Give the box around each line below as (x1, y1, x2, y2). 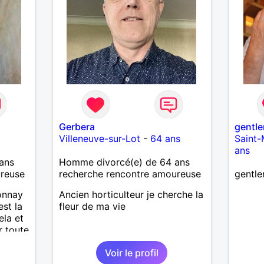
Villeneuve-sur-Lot (58, 132, 140, 144)
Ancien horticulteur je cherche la (58, 188, 203, 200)
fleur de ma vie (58, 200, 126, 212)
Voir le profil (105, 246, 159, 259)
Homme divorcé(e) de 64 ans (58, 156, 190, 168)
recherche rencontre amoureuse (58, 167, 201, 180)
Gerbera (58, 120, 95, 133)
